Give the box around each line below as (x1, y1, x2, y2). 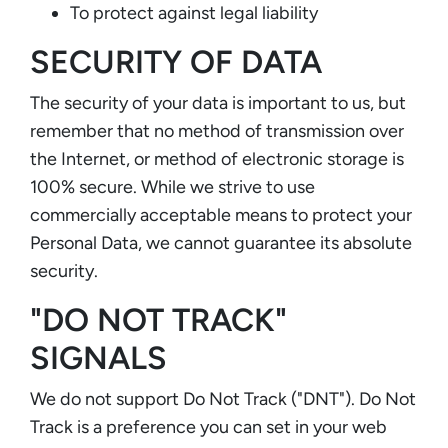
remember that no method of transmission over (30, 119, 404, 142)
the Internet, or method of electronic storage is (30, 147, 404, 170)
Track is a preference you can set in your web (30, 415, 387, 438)
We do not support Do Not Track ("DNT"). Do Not (30, 387, 416, 410)
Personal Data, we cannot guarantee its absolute (30, 231, 412, 254)
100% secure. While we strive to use (30, 175, 315, 198)
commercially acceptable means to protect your (30, 203, 412, 226)
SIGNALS (30, 338, 167, 377)
